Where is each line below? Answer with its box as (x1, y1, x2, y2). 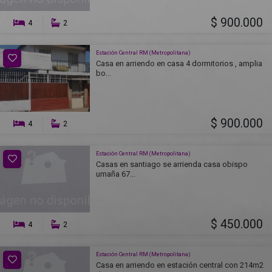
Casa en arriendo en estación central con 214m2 (96, 260, 263, 270)
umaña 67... (96, 169, 135, 178)
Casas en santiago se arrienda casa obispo (96, 159, 248, 169)
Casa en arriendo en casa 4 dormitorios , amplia (96, 58, 262, 68)
